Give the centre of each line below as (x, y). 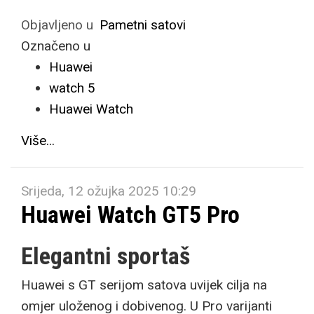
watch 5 (72, 88)
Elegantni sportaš (105, 256)
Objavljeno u (57, 25)
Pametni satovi (143, 25)
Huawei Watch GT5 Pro (130, 214)
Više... (38, 141)
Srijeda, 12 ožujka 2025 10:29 (109, 191)
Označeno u (56, 46)
